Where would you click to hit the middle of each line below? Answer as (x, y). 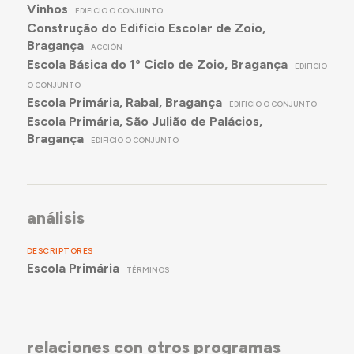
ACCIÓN (107, 47)
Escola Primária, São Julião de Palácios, (144, 122)
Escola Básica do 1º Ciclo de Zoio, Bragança (157, 65)
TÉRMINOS (148, 270)
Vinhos (47, 9)
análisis (55, 217)
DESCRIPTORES (60, 251)
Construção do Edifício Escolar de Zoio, (146, 28)
